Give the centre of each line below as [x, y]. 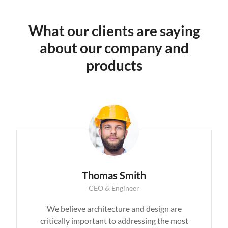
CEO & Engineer [114, 188]
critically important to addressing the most [114, 220]
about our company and [114, 48]
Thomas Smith [114, 175]
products [114, 65]
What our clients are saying [114, 30]
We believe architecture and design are [114, 208]
